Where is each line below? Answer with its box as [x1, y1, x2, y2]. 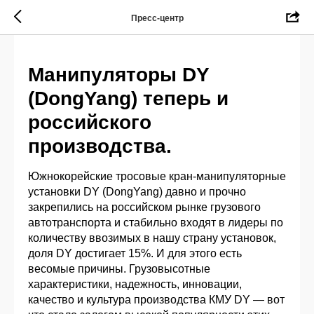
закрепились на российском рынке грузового [28, 201, 261, 213]
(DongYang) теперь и [28, 88, 228, 109]
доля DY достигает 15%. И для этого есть [28, 247, 242, 259]
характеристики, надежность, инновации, [28, 278, 242, 290]
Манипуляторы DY [28, 64, 209, 86]
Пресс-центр [130, 13, 184, 23]
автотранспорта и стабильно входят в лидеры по [28, 217, 283, 228]
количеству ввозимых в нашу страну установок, [28, 232, 276, 244]
